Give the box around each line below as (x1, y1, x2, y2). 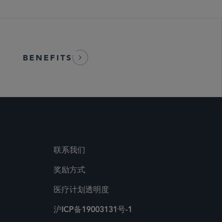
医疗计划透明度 (54, 186, 109, 194)
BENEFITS (22, 53, 73, 62)
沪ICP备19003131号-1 (54, 206, 132, 214)
